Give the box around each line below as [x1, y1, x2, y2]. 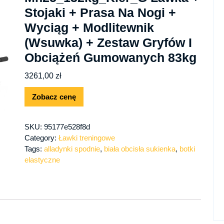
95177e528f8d [43, 122, 90, 131]
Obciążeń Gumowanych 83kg [24, 50, 196, 65]
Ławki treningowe [58, 133, 115, 142]
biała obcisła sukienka [103, 144, 175, 153]
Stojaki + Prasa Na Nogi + [24, 5, 176, 20]
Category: [24, 133, 58, 142]
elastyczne [24, 155, 60, 164]
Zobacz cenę [31, 92, 76, 101]
